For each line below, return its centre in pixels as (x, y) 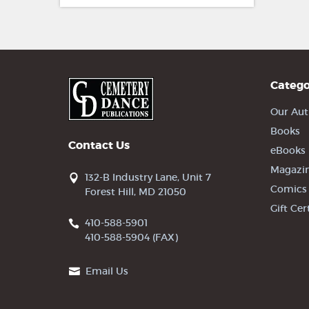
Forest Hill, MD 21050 (136, 191)
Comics (288, 189)
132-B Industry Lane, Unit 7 (148, 177)
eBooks (288, 150)
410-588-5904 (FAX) (131, 237)
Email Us (107, 271)
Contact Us (99, 145)
